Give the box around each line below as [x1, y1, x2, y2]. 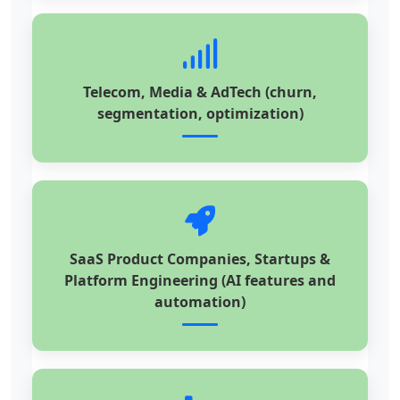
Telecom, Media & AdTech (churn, [83, 82, 317, 103]
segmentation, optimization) [96, 104, 304, 124]
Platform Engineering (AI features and [64, 271, 336, 291]
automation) [154, 292, 246, 312]
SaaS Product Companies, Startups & [70, 249, 330, 270]
